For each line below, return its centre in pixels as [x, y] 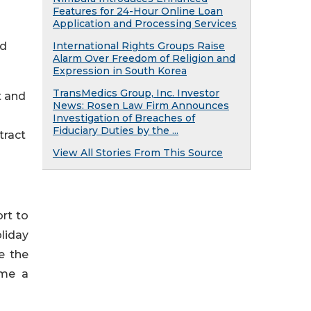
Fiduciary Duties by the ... [116, 131]
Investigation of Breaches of [124, 118]
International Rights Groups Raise [139, 46]
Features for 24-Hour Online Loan [138, 11]
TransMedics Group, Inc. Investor [136, 93]
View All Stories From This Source [138, 153]
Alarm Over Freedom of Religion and [144, 58]
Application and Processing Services [145, 24]
